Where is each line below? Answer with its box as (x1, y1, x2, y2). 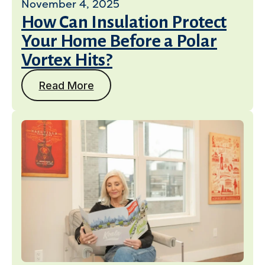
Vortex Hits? (21, 50, 112, 69)
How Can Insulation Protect (21, 12, 227, 31)
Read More (38, 79, 94, 92)
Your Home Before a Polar (21, 31, 217, 50)
